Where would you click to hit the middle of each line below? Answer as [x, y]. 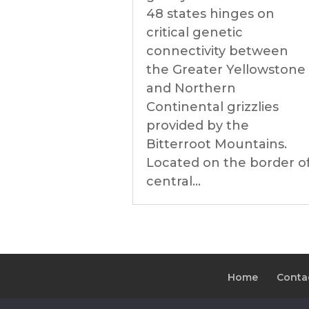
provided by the [198, 126]
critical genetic [195, 32]
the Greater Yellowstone [226, 70]
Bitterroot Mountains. [217, 144]
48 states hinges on [210, 14]
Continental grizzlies [212, 107]
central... [173, 181]
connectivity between [217, 51]
